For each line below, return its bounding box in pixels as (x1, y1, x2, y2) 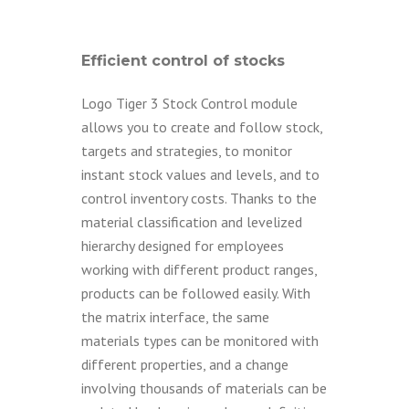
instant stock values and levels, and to (81, 165, 320, 184)
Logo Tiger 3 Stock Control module (81, 94, 298, 112)
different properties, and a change (81, 355, 288, 373)
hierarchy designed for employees (81, 236, 284, 255)
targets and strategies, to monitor (81, 142, 292, 160)
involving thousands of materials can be (81, 379, 327, 397)
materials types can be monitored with (81, 331, 319, 350)
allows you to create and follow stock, (81, 118, 322, 136)
